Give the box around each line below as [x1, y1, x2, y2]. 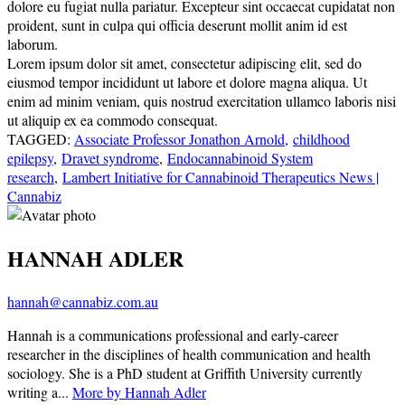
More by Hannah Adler [72, 382, 206, 402]
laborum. [7, 34, 58, 54]
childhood [293, 129, 350, 149]
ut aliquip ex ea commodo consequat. [7, 110, 218, 130]
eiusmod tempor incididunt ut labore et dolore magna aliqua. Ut [7, 72, 367, 92]
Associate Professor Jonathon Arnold [74, 129, 285, 149]
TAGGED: [7, 129, 74, 149]
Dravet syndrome [61, 148, 159, 168]
